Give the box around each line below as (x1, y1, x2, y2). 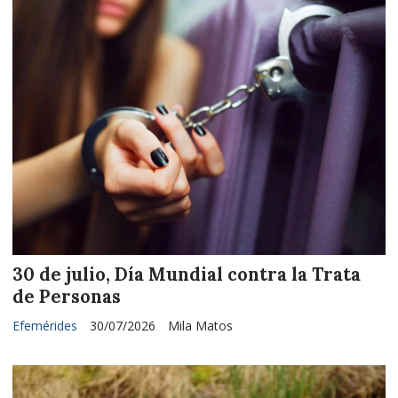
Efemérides (12, 317, 77, 335)
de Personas (12, 285, 121, 309)
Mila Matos (168, 317, 233, 335)
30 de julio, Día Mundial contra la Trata (12, 263, 361, 287)
